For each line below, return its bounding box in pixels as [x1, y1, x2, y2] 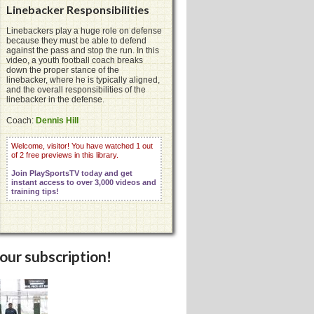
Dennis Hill [36, 116, 78, 126]
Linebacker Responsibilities [6, 3, 149, 17]
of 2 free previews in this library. [11, 151, 118, 160]
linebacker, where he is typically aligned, [6, 75, 160, 86]
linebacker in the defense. [6, 95, 104, 105]
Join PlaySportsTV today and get [11, 169, 132, 178]
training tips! [11, 187, 59, 196]
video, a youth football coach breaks [6, 55, 143, 66]
